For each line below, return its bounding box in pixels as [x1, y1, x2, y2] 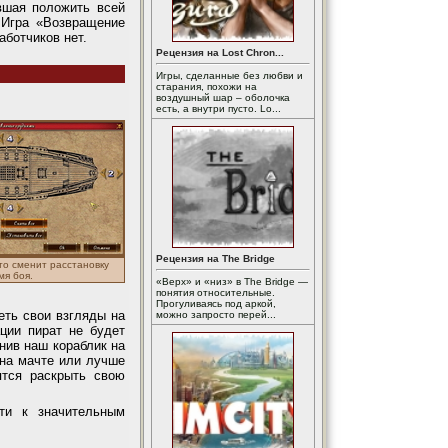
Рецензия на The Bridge [156, 253, 275, 264]
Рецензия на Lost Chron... [156, 47, 284, 58]
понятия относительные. [156, 287, 275, 298]
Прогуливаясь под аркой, [156, 298, 276, 309]
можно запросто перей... [156, 309, 276, 320]
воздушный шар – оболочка [156, 92, 290, 103]
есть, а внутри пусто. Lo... [156, 103, 281, 114]
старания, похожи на [156, 81, 257, 92]
